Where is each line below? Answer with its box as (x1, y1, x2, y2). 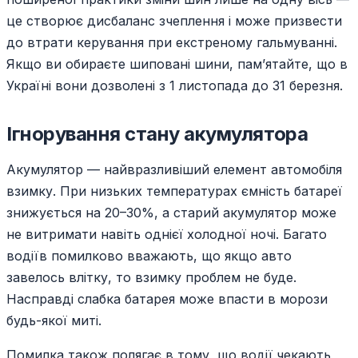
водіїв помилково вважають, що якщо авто (6, 248, 292, 265)
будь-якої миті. (6, 312, 101, 329)
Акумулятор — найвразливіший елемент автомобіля (6, 161, 342, 178)
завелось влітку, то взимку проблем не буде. (6, 269, 296, 286)
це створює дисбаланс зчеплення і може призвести (6, 13, 342, 30)
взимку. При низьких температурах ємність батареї (6, 183, 342, 200)
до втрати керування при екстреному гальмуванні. (6, 34, 337, 51)
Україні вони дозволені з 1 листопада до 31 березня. (6, 78, 343, 94)
